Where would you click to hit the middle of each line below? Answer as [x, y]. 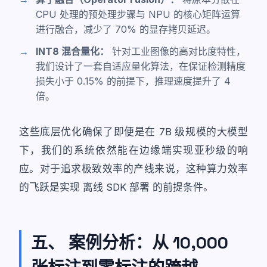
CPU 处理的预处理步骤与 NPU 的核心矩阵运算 [138, 14]
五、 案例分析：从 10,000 [130, 243]
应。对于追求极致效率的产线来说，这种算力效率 [133, 169]
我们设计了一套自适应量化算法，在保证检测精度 [141, 66]
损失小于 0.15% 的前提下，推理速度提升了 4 [133, 81]
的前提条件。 [181, 187]
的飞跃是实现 [51, 187]
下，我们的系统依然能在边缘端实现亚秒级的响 [133, 150]
